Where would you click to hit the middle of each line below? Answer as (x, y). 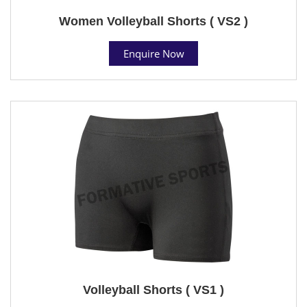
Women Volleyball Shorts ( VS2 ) (153, 21)
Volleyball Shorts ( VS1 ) (153, 290)
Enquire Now (153, 53)
